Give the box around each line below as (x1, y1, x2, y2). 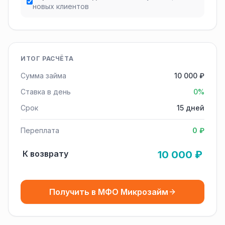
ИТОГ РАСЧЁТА (21, 55, 74, 62)
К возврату (23, 149, 68, 159)
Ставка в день (21, 87, 71, 96)
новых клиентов (32, 2, 89, 11)
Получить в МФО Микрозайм (49, 187, 168, 197)
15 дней (177, 103, 204, 112)
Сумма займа (21, 71, 66, 80)
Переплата (21, 126, 59, 135)
